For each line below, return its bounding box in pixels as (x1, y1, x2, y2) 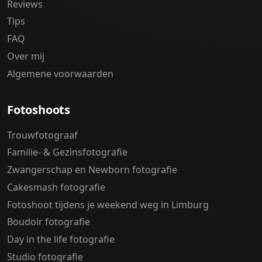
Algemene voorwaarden (7, 67, 113, 80)
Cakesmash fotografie (7, 180, 105, 194)
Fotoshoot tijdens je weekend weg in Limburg (7, 198, 209, 211)
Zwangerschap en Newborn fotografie (7, 163, 177, 177)
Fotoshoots (7, 101, 70, 118)
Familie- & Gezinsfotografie (7, 146, 127, 159)
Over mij (7, 49, 44, 63)
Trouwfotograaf (7, 128, 78, 142)
